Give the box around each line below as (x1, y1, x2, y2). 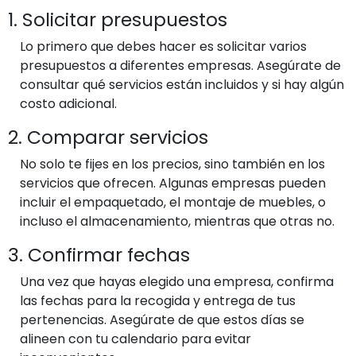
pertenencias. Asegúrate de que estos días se (20, 310, 304, 329)
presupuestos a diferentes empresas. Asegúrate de (20, 56, 341, 75)
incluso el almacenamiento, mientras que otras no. (20, 211, 335, 230)
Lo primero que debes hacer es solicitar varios (20, 37, 307, 56)
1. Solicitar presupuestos (8, 6, 227, 33)
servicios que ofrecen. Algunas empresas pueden (20, 173, 326, 192)
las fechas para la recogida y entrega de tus (20, 291, 296, 310)
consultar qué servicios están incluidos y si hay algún (20, 75, 344, 94)
